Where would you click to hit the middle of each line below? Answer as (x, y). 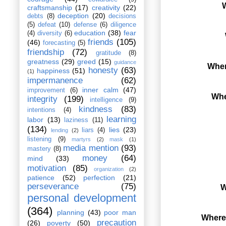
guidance (125, 62)
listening (39, 139)
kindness (96, 109)
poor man (120, 213)
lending (60, 130)
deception (73, 16)
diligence (124, 25)
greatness (43, 62)
